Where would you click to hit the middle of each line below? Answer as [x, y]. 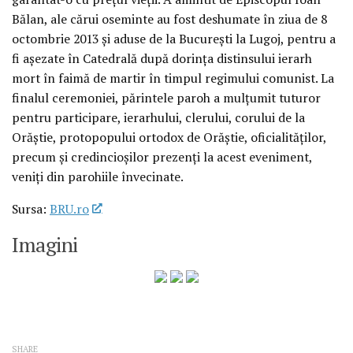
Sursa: [31, 208]
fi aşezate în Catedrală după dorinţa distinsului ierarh [162, 58]
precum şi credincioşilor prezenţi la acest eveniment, [162, 156]
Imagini [45, 244]
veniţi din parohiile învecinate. [98, 176]
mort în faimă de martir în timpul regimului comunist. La [173, 78]
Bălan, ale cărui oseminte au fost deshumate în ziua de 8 [169, 19]
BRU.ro [69, 208]
